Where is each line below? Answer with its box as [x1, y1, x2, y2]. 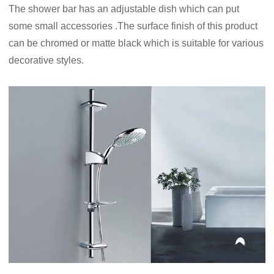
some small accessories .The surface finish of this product [9, 21, 258, 32]
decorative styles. [9, 55, 84, 66]
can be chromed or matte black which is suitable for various [9, 38, 264, 49]
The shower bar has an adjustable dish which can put [9, 4, 240, 15]
